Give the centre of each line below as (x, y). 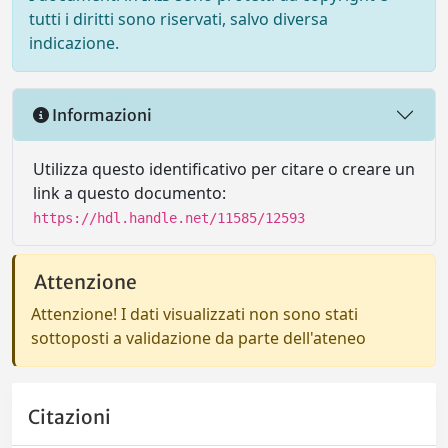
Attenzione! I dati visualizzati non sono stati (194, 314)
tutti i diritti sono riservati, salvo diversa (178, 19)
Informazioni (100, 114)
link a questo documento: (129, 193)
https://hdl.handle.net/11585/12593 (169, 218)
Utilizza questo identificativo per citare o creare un (224, 169)
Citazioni (69, 417)
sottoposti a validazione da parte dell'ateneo (198, 338)
